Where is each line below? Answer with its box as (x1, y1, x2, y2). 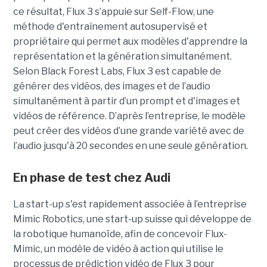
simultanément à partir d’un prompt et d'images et (13, 95, 240, 107)
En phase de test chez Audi (13, 170, 170, 185)
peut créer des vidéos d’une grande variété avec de (13, 125, 244, 136)
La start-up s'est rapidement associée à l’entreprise (13, 198, 247, 210)
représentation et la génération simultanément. (13, 50, 232, 62)
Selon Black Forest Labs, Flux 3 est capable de (13, 65, 221, 77)
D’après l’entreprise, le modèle (108, 110, 246, 122)
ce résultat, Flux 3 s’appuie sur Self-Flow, (13, 5, 197, 17)
